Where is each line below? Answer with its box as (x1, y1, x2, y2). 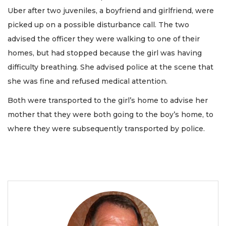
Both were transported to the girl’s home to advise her (8, 96, 208, 105)
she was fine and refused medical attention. (8, 76, 167, 86)
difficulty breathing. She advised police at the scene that (8, 62, 213, 72)
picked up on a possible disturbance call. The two (8, 20, 189, 29)
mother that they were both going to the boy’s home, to (8, 110, 213, 120)
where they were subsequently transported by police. (8, 124, 205, 134)
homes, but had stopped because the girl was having (8, 48, 202, 58)
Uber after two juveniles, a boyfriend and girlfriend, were (8, 6, 214, 15)
